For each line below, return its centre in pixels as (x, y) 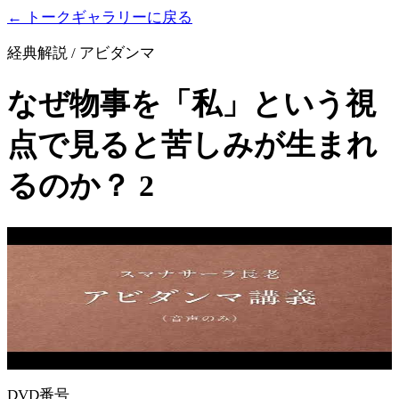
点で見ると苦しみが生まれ (192, 144)
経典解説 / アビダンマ (81, 53)
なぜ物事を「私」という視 (191, 103)
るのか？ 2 (81, 185)
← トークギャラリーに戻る (100, 17)
